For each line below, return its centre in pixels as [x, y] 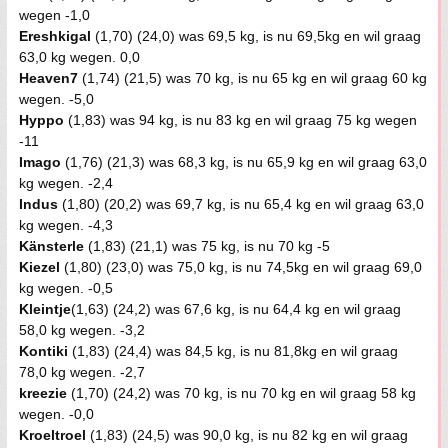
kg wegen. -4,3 [66, 225]
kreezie [43, 393]
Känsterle [51, 246]
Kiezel [39, 267]
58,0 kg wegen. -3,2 [82, 330]
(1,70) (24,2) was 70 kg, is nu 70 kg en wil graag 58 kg [241, 393]
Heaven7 [48, 78]
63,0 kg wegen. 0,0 [79, 57]
